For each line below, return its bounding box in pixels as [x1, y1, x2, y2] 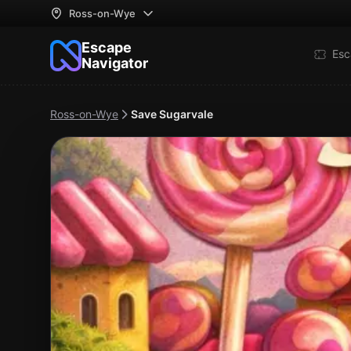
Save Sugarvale [131, 107, 213, 121]
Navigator [81, 55, 148, 71]
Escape [81, 39, 132, 56]
